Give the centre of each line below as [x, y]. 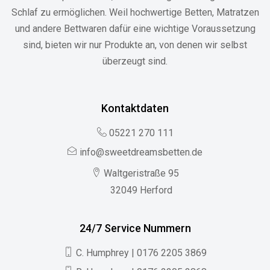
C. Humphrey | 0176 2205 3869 [141, 253]
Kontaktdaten [135, 108]
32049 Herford [141, 190]
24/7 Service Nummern [135, 228]
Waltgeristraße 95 [141, 174]
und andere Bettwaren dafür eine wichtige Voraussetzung [135, 29]
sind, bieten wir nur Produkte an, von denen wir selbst [135, 45]
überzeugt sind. [135, 61]
